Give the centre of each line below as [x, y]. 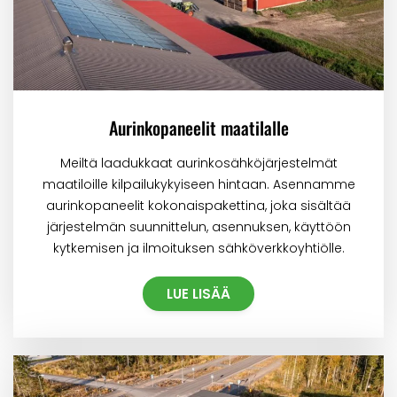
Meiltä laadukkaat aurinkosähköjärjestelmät [198, 163]
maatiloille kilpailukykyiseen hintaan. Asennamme [198, 184]
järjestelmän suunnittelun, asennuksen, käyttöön [198, 226]
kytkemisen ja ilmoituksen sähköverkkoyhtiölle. [198, 248]
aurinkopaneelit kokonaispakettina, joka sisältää [198, 205]
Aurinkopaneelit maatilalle [198, 127]
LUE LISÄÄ [198, 293]
